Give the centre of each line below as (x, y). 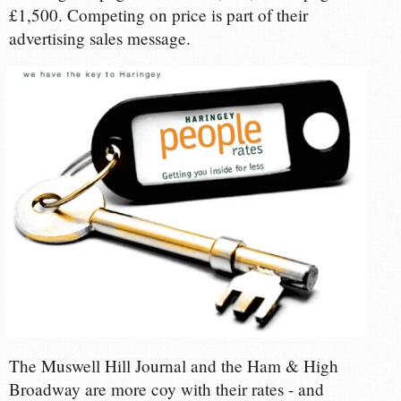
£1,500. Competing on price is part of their (159, 15)
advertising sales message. (100, 38)
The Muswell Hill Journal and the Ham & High (174, 366)
